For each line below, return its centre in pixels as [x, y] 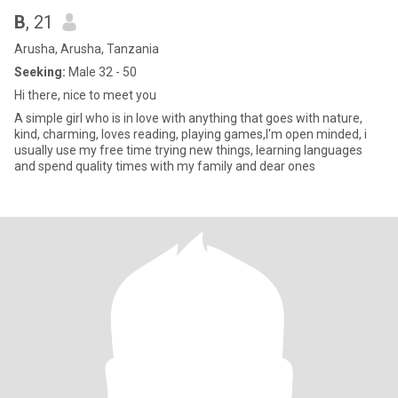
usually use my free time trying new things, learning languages [188, 150]
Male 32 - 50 [101, 72]
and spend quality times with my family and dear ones [165, 166]
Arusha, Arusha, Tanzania [87, 49]
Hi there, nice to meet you [85, 95]
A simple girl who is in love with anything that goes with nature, [188, 118]
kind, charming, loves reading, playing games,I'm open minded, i [191, 134]
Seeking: [40, 72]
